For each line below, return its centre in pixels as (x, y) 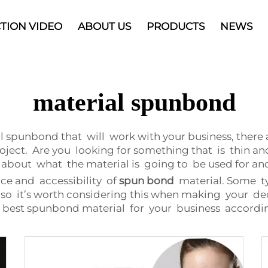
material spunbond (134, 102)
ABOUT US (104, 26)
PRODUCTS (175, 26)
